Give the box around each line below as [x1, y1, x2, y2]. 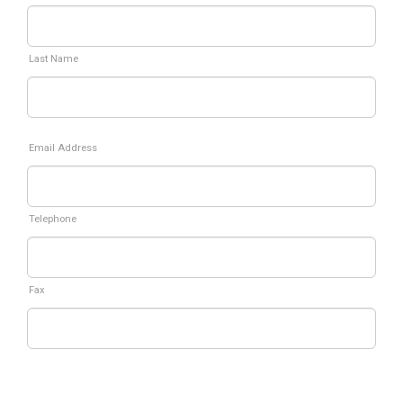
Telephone [29, 213, 76, 225]
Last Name [29, 53, 78, 65]
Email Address [29, 142, 97, 154]
